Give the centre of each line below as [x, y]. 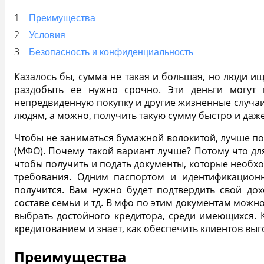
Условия [47, 35]
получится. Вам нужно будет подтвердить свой [131, 189]
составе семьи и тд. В [63, 202]
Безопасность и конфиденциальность [111, 52]
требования [42, 176]
